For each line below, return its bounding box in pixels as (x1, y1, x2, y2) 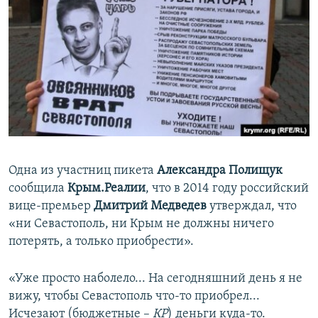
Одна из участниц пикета (9, 164, 157, 178)
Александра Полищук (157, 164, 283, 178)
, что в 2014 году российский (146, 182, 309, 196)
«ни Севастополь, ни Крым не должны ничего (9, 217, 274, 231)
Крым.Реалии (67, 182, 146, 196)
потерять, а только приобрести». (9, 235, 194, 249)
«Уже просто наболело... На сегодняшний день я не (9, 272, 302, 286)
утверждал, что (207, 199, 297, 214)
